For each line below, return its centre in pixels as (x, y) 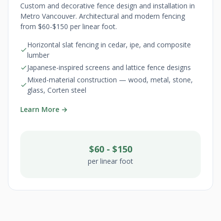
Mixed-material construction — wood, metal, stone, (110, 80)
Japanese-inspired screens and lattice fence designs (109, 67)
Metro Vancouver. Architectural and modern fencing (103, 16)
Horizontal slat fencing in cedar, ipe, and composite (109, 45)
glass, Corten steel (57, 90)
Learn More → (44, 109)
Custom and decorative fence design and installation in (108, 6)
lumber (38, 55)
